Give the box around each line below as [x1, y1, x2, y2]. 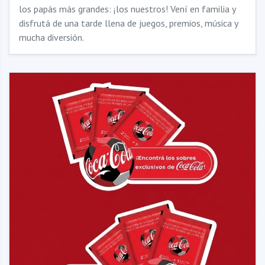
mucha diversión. [19, 31, 84, 43]
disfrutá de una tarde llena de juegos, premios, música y [19, 17, 238, 29]
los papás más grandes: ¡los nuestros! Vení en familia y [19, 3, 235, 15]
